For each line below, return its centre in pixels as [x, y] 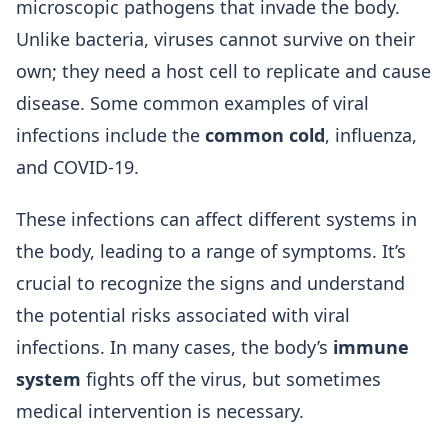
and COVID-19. [77, 167]
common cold [265, 135]
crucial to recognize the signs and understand [210, 283]
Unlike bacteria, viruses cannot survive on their [215, 39]
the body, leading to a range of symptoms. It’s [211, 251]
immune [371, 347]
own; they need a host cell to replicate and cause [223, 71]
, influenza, [371, 135]
